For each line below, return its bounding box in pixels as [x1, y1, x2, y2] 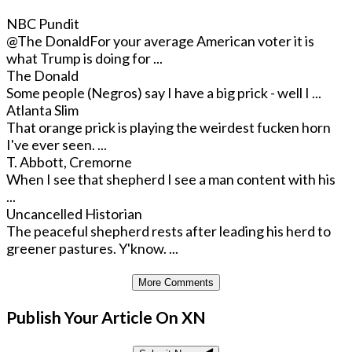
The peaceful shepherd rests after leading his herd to [6, 222, 331, 240]
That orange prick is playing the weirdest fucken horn [6, 119, 331, 137]
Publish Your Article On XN [6, 306, 206, 327]
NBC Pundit [6, 15, 79, 33]
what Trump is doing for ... [6, 49, 163, 68]
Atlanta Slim [6, 101, 79, 119]
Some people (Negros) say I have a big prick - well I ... [6, 84, 321, 102]
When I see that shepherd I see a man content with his [6, 170, 335, 189]
